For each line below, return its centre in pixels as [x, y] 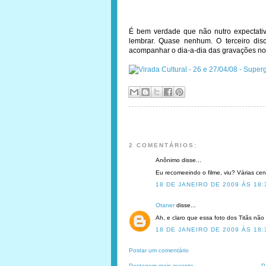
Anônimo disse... [178, 160]
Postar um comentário [159, 250]
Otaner [165, 205]
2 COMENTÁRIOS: [163, 145]
